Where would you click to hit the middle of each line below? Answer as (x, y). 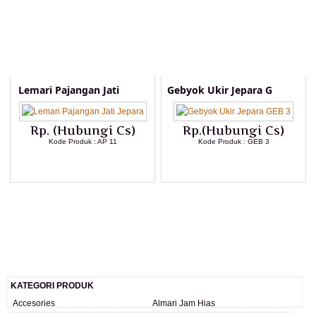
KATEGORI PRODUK (52, 286)
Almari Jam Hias (184, 303)
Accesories (34, 303)
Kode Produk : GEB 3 (233, 141)
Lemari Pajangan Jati (68, 90)
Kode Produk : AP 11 (83, 141)
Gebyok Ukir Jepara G (219, 90)
